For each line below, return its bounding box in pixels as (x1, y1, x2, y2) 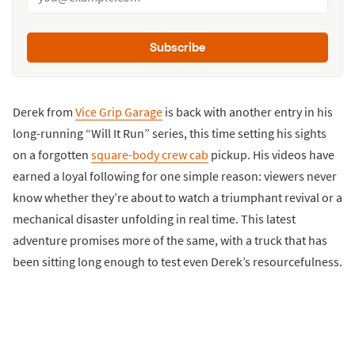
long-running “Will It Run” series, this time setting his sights (13, 125, 326, 142)
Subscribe (150, 40, 205, 55)
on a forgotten (13, 147, 91, 163)
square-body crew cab (91, 147, 208, 163)
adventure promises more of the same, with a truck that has (13, 232, 327, 249)
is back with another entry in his (162, 104, 333, 120)
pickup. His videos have (208, 147, 334, 163)
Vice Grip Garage (75, 104, 162, 120)
